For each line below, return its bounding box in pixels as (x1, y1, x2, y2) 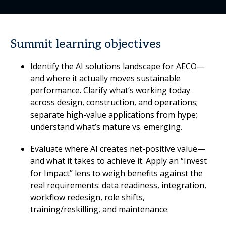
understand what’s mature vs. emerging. (30, 121, 182, 132)
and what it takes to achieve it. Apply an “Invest (30, 155, 207, 166)
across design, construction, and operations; (30, 97, 198, 108)
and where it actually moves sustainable (30, 73, 181, 84)
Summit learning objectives (10, 37, 161, 51)
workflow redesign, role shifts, (30, 192, 145, 203)
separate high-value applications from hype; (30, 109, 197, 120)
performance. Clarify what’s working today (30, 85, 190, 96)
